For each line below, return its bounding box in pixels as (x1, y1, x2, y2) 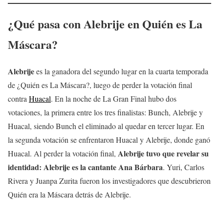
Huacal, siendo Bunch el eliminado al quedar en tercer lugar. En (8, 120, 204, 131)
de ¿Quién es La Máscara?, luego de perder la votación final (8, 79, 192, 90)
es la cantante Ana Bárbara (70, 161, 163, 173)
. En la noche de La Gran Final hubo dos (51, 93, 176, 104)
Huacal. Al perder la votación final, (8, 148, 118, 158)
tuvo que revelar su (144, 147, 209, 159)
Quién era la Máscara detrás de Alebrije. (8, 189, 131, 199)
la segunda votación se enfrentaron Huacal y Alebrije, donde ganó (8, 134, 210, 145)
